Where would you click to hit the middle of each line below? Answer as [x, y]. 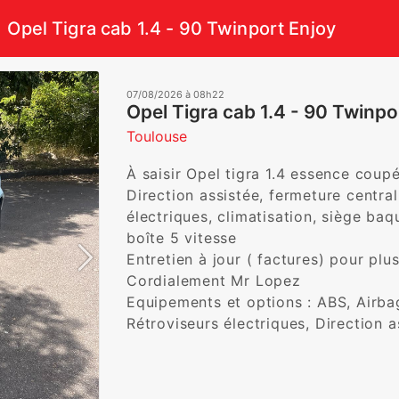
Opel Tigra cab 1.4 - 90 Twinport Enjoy [172, 28]
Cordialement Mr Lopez [216, 281]
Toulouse [157, 136]
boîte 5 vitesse [184, 238]
